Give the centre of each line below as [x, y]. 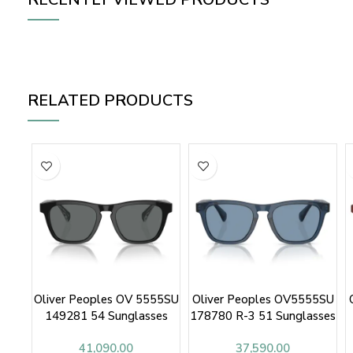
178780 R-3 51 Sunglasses [263, 316]
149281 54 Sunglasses [106, 316]
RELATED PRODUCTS [110, 101]
